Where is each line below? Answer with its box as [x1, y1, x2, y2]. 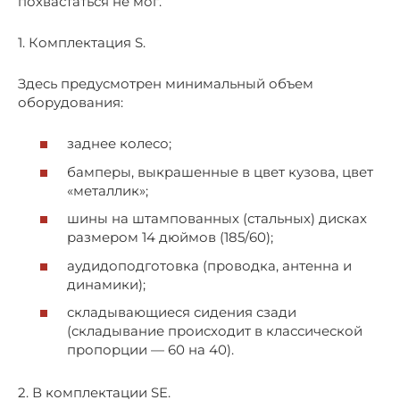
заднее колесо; [67, 135, 171, 153]
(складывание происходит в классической [67, 322, 362, 340]
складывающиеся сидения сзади [67, 304, 296, 321]
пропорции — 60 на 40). [67, 341, 234, 359]
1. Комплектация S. [18, 33, 146, 51]
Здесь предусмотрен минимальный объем [18, 74, 313, 92]
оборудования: [18, 93, 123, 111]
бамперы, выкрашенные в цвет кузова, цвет [67, 162, 373, 180]
